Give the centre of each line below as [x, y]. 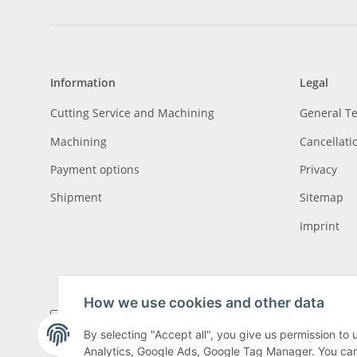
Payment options [95, 169]
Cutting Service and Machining [132, 113]
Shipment [76, 198]
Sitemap [321, 198]
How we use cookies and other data [204, 303]
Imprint [319, 226]
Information [83, 82]
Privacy [318, 169]
